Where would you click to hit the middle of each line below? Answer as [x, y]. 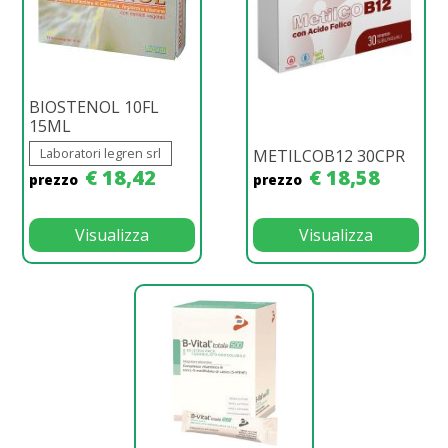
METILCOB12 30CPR [329, 155]
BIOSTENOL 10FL [94, 106]
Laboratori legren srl [100, 152]
